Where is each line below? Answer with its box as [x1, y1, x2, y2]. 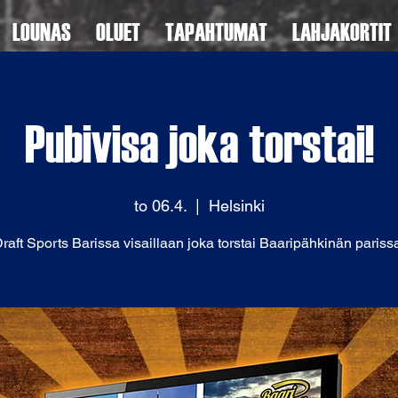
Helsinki [208, 196, 265, 215]
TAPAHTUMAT [165, 18, 267, 44]
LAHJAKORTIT [292, 18, 392, 44]
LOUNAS [12, 18, 71, 44]
